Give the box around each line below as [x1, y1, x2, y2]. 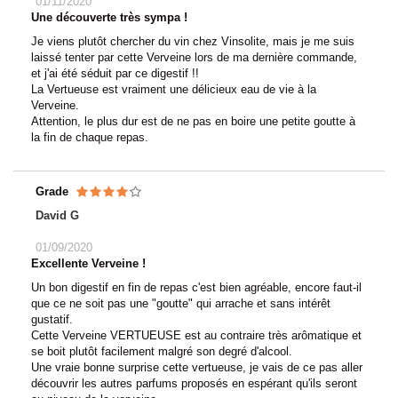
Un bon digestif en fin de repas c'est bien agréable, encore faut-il [31, 280, 362, 294]
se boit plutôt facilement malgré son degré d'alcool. [31, 344, 292, 358]
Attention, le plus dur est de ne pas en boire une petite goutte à [31, 114, 355, 128]
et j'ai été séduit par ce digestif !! [31, 66, 199, 80]
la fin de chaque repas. [31, 130, 148, 144]
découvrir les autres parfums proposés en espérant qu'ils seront [31, 376, 357, 390]
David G [36, 208, 79, 222]
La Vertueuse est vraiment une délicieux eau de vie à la [31, 82, 316, 96]
